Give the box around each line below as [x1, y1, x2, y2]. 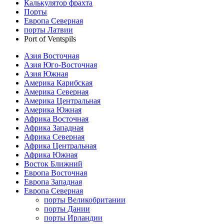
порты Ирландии [44, 213, 102, 222]
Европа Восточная [24, 168, 87, 177]
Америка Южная [24, 105, 81, 114]
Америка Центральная [24, 96, 100, 105]
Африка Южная [24, 150, 77, 159]
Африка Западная [24, 123, 83, 132]
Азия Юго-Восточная [24, 60, 97, 69]
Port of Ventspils [24, 34, 76, 43]
